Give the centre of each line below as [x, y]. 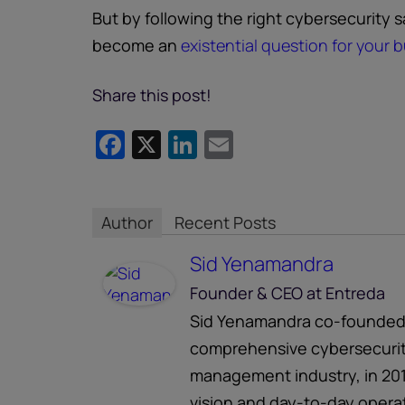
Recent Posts [225, 223]
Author [127, 223]
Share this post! [152, 95]
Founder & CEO [246, 293]
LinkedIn [252, 145]
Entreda [355, 293]
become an [137, 45]
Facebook [188, 145]
